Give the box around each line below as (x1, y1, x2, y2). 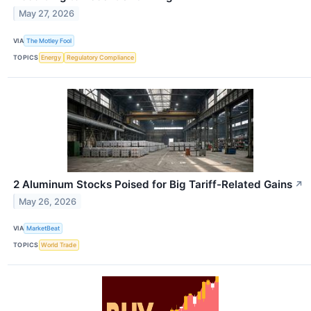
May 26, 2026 (19, 196, 77, 207)
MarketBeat (26, 224, 60, 233)
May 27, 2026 (19, 8, 75, 19)
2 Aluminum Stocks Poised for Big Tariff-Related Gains (13, 177, 292, 191)
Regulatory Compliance (66, 53, 134, 62)
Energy (41, 53, 62, 62)
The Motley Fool (26, 36, 72, 44)
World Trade (41, 241, 77, 249)
